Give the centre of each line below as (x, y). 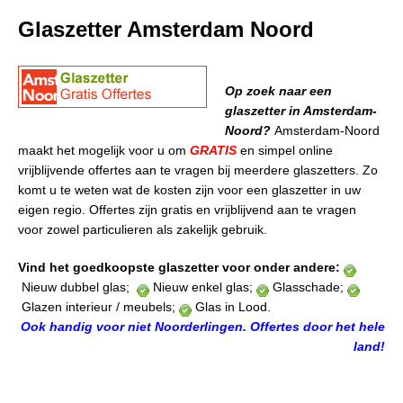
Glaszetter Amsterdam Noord (166, 29)
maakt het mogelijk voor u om (104, 150)
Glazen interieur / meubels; (97, 306)
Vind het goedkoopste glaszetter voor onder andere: (181, 267)
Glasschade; (306, 287)
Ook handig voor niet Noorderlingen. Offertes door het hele (203, 326)
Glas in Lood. (231, 306)
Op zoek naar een (278, 90)
